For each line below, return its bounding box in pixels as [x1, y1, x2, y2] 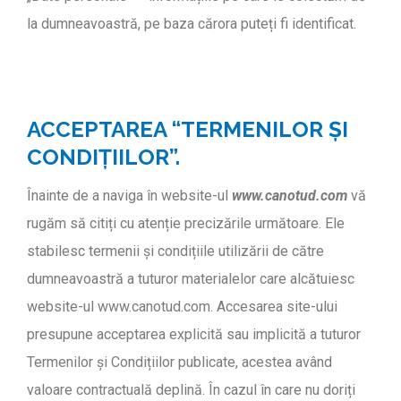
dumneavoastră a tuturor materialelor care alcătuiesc [27, 270, 354, 288]
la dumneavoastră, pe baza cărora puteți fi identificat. [27, 14, 356, 32]
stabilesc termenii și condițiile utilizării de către [27, 243, 324, 260]
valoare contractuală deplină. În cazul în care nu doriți [27, 381, 355, 399]
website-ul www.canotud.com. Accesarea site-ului [27, 298, 337, 316]
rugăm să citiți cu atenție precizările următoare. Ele [27, 215, 345, 233]
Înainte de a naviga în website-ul [27, 187, 232, 205]
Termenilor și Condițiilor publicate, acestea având [27, 354, 332, 371]
